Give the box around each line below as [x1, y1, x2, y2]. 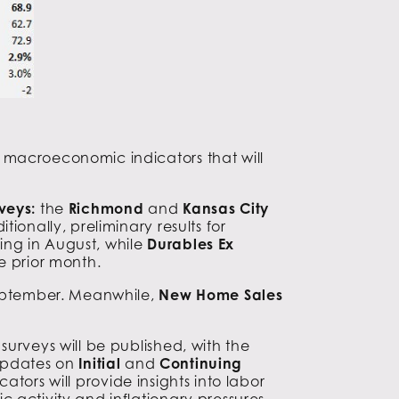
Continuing [159, 354, 243, 372]
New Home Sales [159, 285, 283, 304]
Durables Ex [147, 234, 235, 253]
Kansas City [183, 199, 270, 217]
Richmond [68, 199, 144, 217]
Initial [78, 354, 121, 372]
